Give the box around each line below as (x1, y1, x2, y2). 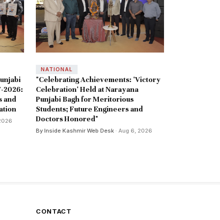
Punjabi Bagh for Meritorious (36, 95, 134, 104)
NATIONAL (40, 66, 73, 73)
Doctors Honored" (36, 114, 98, 124)
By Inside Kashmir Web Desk (36, 127, 114, 135)
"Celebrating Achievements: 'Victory (36, 75, 161, 84)
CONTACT (36, 208, 72, 216)
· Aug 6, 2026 (114, 127, 152, 135)
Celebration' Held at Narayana (36, 85, 138, 94)
